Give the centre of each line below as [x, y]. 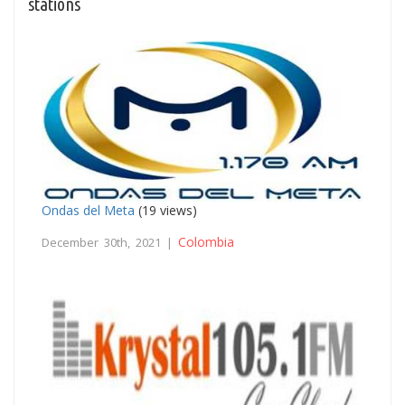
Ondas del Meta [88, 210]
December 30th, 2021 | [110, 242]
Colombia [206, 241]
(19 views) [166, 210]
